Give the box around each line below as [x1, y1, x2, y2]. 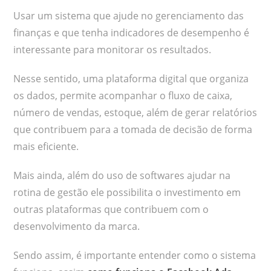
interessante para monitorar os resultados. [13, 43, 214, 57]
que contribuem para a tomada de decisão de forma [13, 123, 253, 137]
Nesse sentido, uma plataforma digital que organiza [13, 72, 249, 86]
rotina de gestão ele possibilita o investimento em [13, 186, 241, 200]
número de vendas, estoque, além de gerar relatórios [13, 106, 258, 120]
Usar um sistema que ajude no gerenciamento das [13, 9, 244, 23]
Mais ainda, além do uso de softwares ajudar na [13, 169, 231, 183]
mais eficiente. [13, 140, 79, 154]
